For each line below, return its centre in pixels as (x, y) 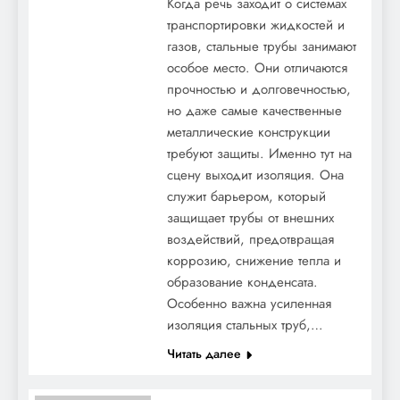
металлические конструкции (248, 132)
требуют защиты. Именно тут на (259, 153)
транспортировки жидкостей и (255, 25)
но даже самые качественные (254, 110)
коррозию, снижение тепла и (254, 260)
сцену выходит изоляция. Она (255, 175)
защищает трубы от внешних (250, 217)
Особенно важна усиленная (249, 303)
